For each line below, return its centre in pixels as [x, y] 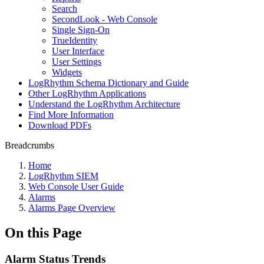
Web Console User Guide [76, 187]
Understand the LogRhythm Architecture [104, 104]
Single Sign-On [81, 30]
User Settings [77, 62]
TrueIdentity [75, 40]
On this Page [43, 232]
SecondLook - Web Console [105, 19]
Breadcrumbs [29, 145]
